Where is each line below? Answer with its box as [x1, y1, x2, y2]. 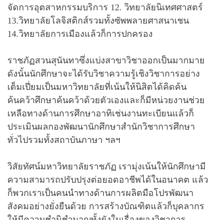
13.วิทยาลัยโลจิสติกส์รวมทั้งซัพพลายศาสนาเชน [7, 15, 189, 26]
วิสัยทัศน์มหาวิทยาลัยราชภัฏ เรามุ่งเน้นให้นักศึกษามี [7, 161, 206, 171]
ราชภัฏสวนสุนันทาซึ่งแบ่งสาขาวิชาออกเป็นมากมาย [7, 55, 205, 65]
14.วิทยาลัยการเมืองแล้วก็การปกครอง [7, 28, 153, 39]
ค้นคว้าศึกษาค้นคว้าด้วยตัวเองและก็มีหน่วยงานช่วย [7, 95, 205, 105]
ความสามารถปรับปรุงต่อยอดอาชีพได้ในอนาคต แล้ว [7, 174, 208, 185]
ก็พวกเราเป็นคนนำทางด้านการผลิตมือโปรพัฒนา [7, 188, 193, 198]
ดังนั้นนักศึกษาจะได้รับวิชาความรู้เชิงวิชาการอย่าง [7, 68, 200, 79]
